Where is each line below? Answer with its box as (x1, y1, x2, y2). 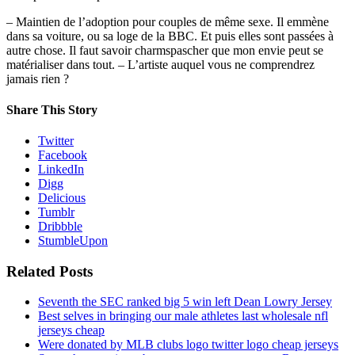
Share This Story (6, 102, 97, 116)
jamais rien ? (6, 71, 69, 86)
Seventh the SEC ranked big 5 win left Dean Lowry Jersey (38, 295, 332, 309)
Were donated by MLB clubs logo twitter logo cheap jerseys (38, 338, 338, 352)
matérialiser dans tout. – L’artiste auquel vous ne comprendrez (6, 57, 315, 71)
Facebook (38, 148, 87, 162)
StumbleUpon (38, 234, 108, 248)
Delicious (38, 191, 86, 205)
